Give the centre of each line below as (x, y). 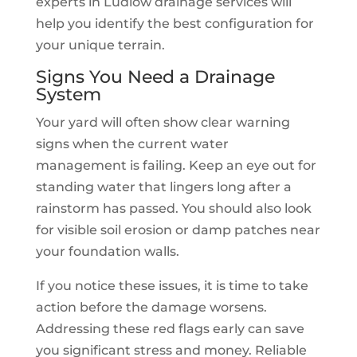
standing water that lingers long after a (163, 187)
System (68, 94)
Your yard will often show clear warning (163, 122)
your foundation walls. (107, 251)
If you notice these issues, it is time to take (172, 286)
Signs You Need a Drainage (155, 77)
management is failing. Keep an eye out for (176, 165)
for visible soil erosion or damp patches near (178, 230)
